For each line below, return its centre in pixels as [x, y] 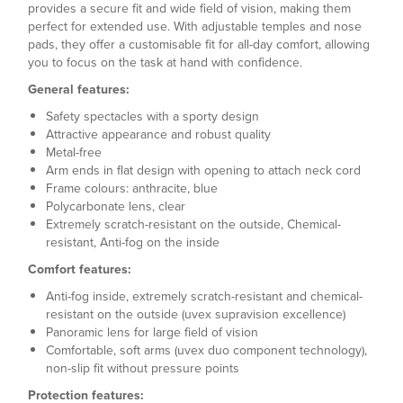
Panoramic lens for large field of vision [152, 332]
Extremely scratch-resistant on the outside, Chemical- [193, 224]
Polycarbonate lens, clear [116, 206]
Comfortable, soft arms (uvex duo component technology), [206, 350]
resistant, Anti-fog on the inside [133, 242]
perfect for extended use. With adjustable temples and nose [195, 27]
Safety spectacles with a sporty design [152, 116]
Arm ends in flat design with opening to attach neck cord [203, 170]
